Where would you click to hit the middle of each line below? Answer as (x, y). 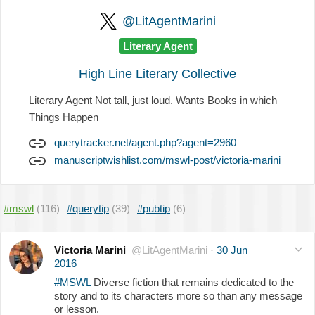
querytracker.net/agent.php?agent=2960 (145, 142)
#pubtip (154, 208)
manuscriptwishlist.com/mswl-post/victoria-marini (167, 160)
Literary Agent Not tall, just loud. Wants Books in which (153, 100)
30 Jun (232, 250)
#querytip (88, 208)
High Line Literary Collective (157, 73)
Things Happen (64, 117)
